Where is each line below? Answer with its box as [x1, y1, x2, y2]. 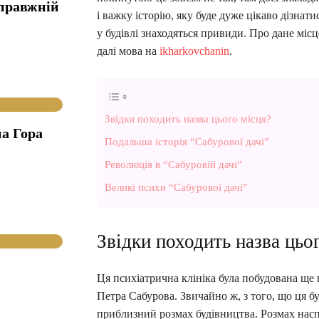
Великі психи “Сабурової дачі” [105, 180, 248, 193]
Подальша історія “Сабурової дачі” [105, 135, 269, 147]
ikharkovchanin [159, 44, 229, 57]
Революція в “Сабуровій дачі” [105, 157, 242, 170]
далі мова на [97, 44, 159, 57]
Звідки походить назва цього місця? [105, 112, 271, 125]
